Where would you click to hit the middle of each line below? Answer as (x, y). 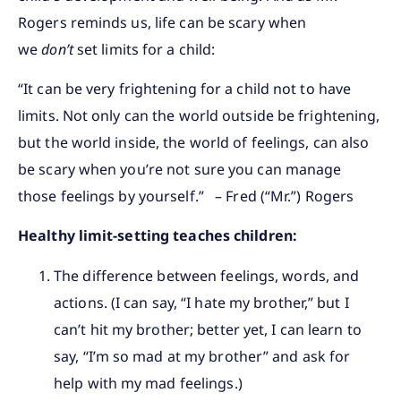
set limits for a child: (144, 49)
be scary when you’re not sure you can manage (180, 170)
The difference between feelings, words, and (207, 275)
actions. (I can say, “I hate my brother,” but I (201, 302)
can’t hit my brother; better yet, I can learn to (208, 329)
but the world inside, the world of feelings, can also (194, 143)
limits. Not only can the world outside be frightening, (199, 116)
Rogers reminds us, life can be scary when (162, 22)
